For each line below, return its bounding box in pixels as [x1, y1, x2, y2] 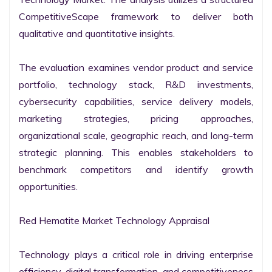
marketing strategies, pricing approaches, [19, 112, 253, 124]
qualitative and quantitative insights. [19, 27, 175, 39]
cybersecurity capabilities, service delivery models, [19, 95, 253, 107]
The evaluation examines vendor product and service [19, 61, 253, 73]
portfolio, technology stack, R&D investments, [19, 78, 253, 90]
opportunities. [19, 180, 78, 192]
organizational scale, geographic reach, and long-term [19, 129, 253, 141]
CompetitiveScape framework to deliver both [19, 10, 253, 22]
